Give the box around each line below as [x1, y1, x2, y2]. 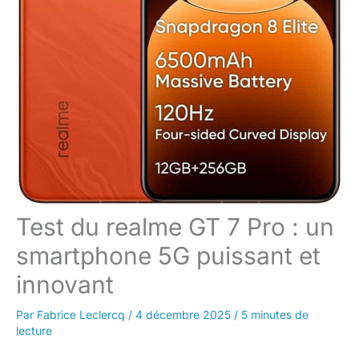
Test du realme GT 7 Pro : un [16, 212, 334, 242]
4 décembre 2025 [135, 308, 234, 322]
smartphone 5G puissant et [16, 241, 321, 271]
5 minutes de [241, 308, 309, 322]
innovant [16, 270, 114, 300]
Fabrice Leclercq [37, 308, 128, 322]
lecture [16, 324, 52, 338]
